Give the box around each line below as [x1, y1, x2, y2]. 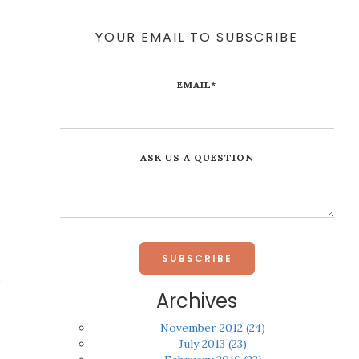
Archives [156, 288, 238, 314]
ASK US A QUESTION [139, 151, 254, 163]
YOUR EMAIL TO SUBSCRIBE [95, 28, 299, 46]
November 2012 [160, 321, 247, 335]
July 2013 [179, 337, 229, 351]
